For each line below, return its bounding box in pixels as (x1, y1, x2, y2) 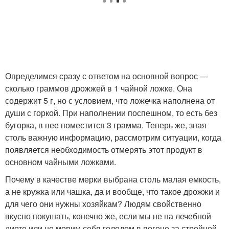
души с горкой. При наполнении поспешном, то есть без (5, 107, 217, 119)
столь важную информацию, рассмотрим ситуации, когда (5, 131, 221, 143)
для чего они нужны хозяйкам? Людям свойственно (5, 198, 201, 210)
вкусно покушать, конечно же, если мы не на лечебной (5, 210, 211, 222)
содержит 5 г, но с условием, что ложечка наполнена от (5, 95, 215, 106)
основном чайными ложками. (5, 156, 116, 168)
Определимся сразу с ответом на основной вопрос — (5, 70, 208, 82)
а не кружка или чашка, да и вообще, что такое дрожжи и (5, 186, 220, 197)
